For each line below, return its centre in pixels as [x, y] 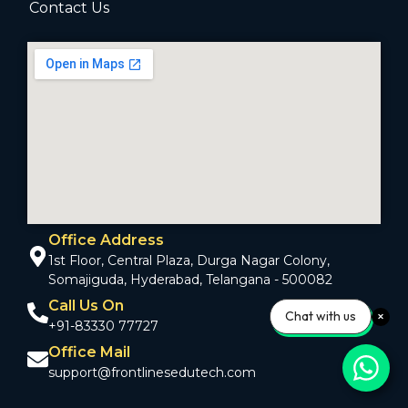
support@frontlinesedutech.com [152, 372]
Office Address [106, 240]
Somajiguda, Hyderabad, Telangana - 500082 [190, 279]
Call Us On [86, 305]
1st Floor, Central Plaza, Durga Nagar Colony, [189, 260]
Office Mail [89, 352]
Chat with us [321, 316]
